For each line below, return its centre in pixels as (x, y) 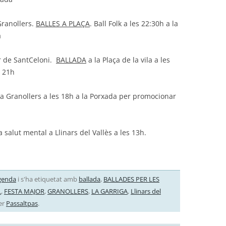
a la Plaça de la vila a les (128, 60)
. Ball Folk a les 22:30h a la (134, 23)
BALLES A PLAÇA (63, 23)
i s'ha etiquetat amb (47, 179)
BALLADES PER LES (131, 179)
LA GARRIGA (109, 191)
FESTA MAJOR (24, 191)
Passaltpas (22, 203)
